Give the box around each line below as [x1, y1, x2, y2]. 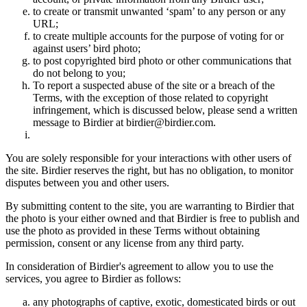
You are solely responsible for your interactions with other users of [5, 152, 291, 164]
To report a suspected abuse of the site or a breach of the [33, 79, 275, 92]
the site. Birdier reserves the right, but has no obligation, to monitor [5, 164, 293, 177]
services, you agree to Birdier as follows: [5, 273, 181, 285]
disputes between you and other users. [5, 177, 169, 189]
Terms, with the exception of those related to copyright [33, 92, 268, 104]
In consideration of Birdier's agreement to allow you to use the [5, 260, 273, 273]
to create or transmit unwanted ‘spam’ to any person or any [33, 5, 286, 18]
